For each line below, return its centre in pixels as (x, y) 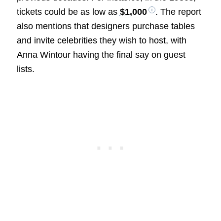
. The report (178, 12)
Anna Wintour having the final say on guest (101, 55)
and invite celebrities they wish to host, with (101, 40)
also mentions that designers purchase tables (106, 26)
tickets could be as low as (68, 12)
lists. (25, 69)
